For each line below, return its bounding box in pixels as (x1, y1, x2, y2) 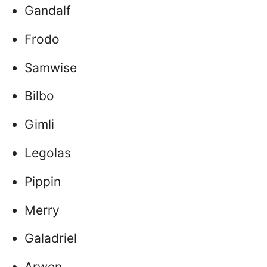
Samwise (24, 60, 77, 75)
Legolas (24, 145, 71, 160)
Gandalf (24, 2, 71, 18)
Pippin (24, 173, 61, 189)
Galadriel (24, 231, 77, 246)
